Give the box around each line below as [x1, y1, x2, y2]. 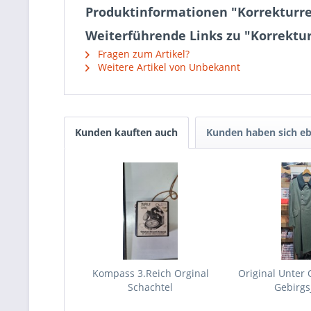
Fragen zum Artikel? [95, 47, 190, 60]
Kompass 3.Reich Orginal [92, 267, 209, 280]
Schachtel [128, 280, 174, 294]
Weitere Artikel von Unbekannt [95, 60, 240, 74]
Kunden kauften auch [75, 126, 178, 139]
